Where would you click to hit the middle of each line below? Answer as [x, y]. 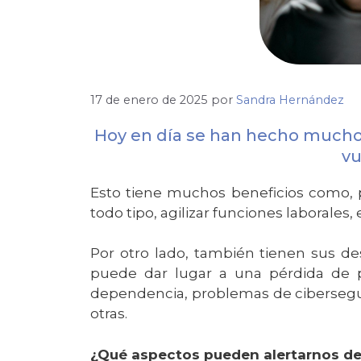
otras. [110, 314]
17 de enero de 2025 [149, 100]
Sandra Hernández [290, 100]
